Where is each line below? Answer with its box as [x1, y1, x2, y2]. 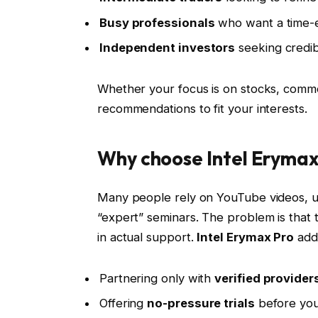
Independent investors [99, 40, 236, 55]
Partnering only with [99, 270, 215, 285]
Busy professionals [99, 15, 215, 30]
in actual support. [97, 229, 197, 244]
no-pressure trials [147, 295, 255, 310]
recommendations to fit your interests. [97, 101, 307, 116]
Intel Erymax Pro [197, 229, 295, 244]
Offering [99, 295, 148, 310]
